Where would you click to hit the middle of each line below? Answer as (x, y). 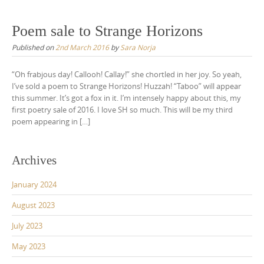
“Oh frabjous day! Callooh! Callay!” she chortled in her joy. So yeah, (127, 74)
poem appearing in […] (51, 121)
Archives (34, 161)
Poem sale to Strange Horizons (107, 31)
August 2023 (33, 205)
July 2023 (27, 226)
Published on (34, 47)
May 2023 (29, 247)
